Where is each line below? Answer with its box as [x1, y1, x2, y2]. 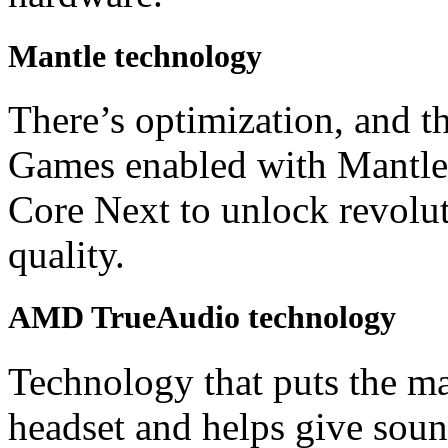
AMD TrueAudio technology [8, 299, 396, 336]
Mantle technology [8, 38, 262, 75]
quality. [8, 233, 125, 277]
